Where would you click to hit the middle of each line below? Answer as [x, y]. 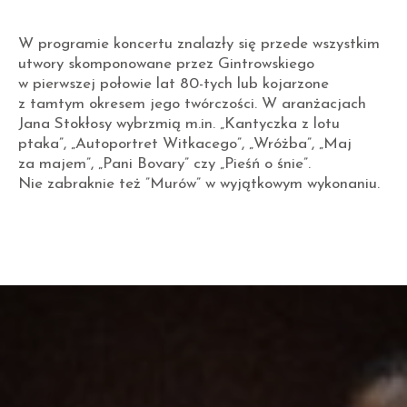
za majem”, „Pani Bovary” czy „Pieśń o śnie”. [164, 164]
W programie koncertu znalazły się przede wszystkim [199, 45]
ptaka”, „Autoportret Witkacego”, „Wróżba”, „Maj [185, 144]
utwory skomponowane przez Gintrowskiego [166, 65]
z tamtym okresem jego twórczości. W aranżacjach [192, 104]
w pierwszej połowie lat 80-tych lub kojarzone [174, 84]
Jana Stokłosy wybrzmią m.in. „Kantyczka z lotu [179, 124]
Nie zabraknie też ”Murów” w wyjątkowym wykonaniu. [199, 184]
